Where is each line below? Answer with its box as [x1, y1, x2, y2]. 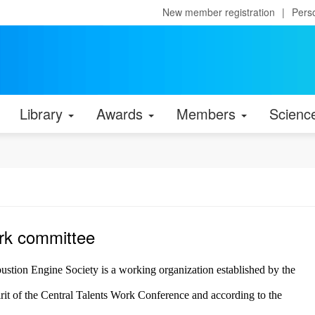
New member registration [162, 5, 275, 19]
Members [176, 103, 240, 124]
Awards [96, 103, 147, 124]
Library [20, 103, 67, 124]
